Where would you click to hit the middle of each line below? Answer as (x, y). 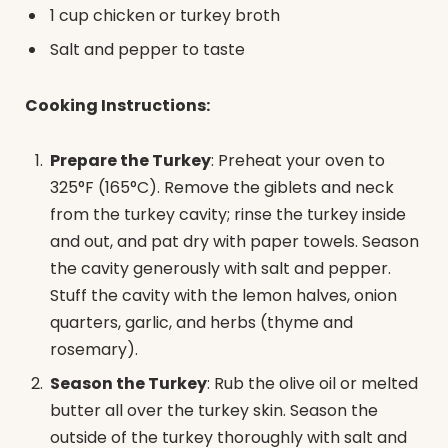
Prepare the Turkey (130, 161)
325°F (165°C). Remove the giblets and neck (222, 188)
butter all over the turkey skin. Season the (214, 411)
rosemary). (94, 350)
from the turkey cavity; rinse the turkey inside (228, 215)
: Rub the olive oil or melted (312, 384)
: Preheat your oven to (298, 161)
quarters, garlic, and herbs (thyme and (201, 323)
